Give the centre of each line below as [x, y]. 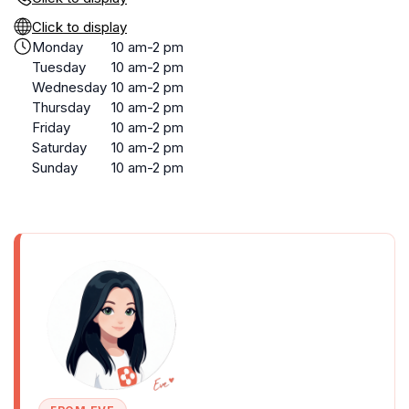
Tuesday [59, 67]
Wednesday [69, 87]
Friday [51, 127]
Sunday [55, 168]
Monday [58, 47]
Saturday [59, 147]
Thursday [61, 107]
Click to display [79, 27]
